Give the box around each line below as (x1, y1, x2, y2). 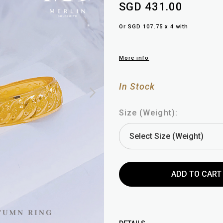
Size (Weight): (119, 108, 178, 118)
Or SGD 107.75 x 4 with (119, 23, 189, 30)
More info (119, 55, 149, 62)
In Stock (119, 81, 155, 92)
